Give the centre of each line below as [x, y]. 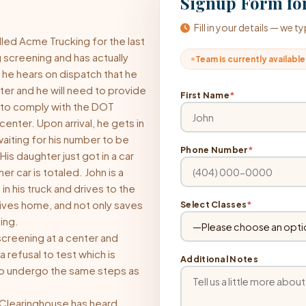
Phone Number [214, 150]
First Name [205, 95]
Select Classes [214, 204]
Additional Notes [219, 259]
